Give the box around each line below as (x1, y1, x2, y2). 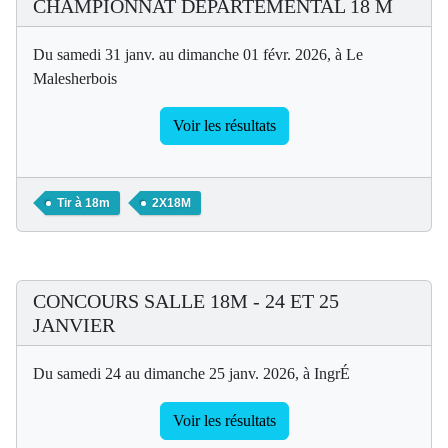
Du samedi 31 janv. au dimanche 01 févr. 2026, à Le (33, 45, 363, 63)
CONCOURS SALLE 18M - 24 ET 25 (33, 289, 339, 312)
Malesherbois (33, 69, 117, 87)
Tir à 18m (57, 195, 110, 210)
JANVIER (33, 313, 115, 336)
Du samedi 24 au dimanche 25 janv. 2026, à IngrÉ (33, 364, 350, 382)
